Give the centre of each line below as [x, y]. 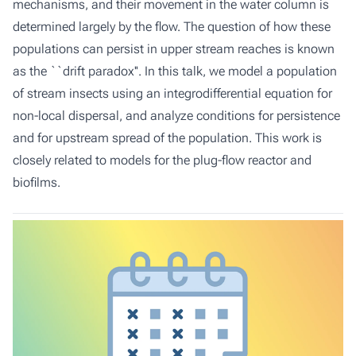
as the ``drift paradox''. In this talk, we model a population [175, 71]
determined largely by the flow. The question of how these [172, 27]
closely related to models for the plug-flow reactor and [162, 160]
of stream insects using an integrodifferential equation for [172, 93]
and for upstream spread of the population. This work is [167, 138]
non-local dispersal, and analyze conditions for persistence [176, 116]
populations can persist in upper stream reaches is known [174, 49]
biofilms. [37, 182]
